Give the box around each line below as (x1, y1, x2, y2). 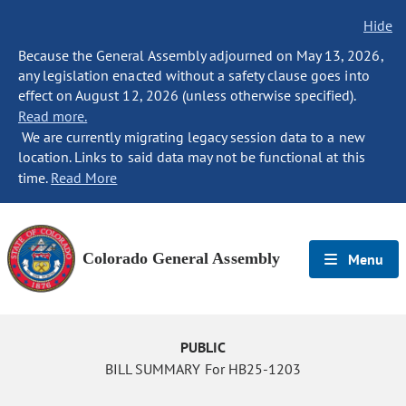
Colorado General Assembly (82, 249, 280, 267)
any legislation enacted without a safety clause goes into (18, 66, 370, 84)
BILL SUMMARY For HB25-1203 (105, 360, 301, 378)
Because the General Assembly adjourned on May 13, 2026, (18, 46, 383, 64)
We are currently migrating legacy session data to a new (18, 128, 365, 146)
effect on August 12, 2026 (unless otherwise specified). (18, 86, 356, 104)
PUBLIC (179, 338, 227, 356)
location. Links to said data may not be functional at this (18, 148, 365, 166)
